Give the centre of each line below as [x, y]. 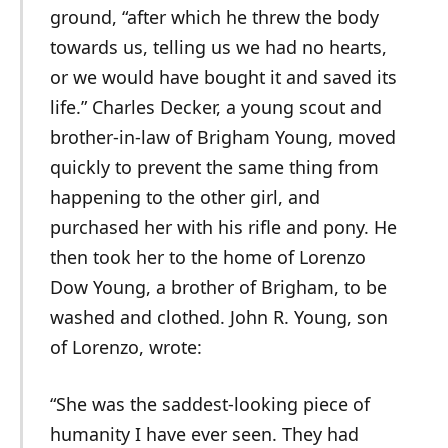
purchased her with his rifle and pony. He [223, 226]
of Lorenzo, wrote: [125, 346]
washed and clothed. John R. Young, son [218, 316]
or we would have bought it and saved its [223, 76]
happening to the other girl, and [184, 196]
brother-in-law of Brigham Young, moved [222, 136]
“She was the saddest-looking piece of [209, 404]
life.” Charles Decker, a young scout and [215, 106]
